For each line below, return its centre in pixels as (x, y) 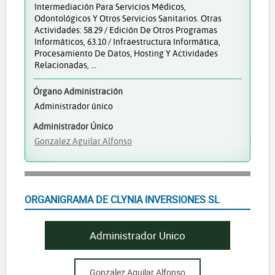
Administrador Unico (137, 236)
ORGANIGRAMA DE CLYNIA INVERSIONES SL (122, 200)
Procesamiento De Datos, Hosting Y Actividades (126, 53)
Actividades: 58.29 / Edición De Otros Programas (126, 29)
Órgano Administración (78, 91)
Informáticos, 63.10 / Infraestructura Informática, (127, 41)
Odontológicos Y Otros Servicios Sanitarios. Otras (128, 18)
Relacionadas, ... (65, 64)
